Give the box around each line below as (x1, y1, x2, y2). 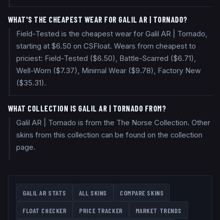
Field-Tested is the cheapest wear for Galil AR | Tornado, (16, 29, 208, 39)
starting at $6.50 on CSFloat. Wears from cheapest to (16, 42, 196, 51)
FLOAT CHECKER (23, 206, 67, 215)
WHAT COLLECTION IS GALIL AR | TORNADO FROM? (8, 104, 166, 113)
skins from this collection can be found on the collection (16, 131, 203, 140)
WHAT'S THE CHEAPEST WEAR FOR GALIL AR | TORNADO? (8, 15, 188, 25)
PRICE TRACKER (79, 206, 123, 215)
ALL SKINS (79, 188, 107, 197)
